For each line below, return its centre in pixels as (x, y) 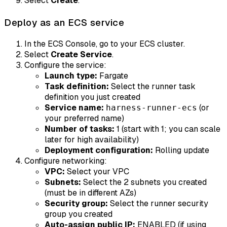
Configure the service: (65, 65)
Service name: (74, 107)
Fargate (113, 75)
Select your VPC (97, 171)
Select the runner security (158, 203)
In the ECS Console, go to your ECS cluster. (105, 44)
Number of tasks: (80, 129)
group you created (79, 214)
